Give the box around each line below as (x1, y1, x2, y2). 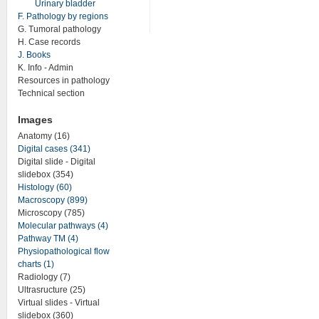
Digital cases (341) (17, 144, 90, 154)
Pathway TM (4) (17, 234, 78, 244)
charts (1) (17, 259, 54, 269)
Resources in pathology (17, 75, 110, 85)
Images (17, 113, 53, 125)
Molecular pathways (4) (17, 221, 108, 231)
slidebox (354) (17, 169, 73, 179)
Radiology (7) (17, 272, 70, 282)
